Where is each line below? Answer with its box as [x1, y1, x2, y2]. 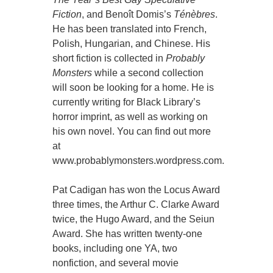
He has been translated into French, [52, 24, 207, 35]
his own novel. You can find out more [52, 126, 211, 137]
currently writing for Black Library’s [52, 97, 201, 108]
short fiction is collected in [52, 53, 166, 64]
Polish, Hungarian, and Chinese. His [52, 38, 211, 49]
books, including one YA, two [52, 243, 178, 254]
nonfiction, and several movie [52, 258, 179, 269]
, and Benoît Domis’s [82, 9, 174, 20]
